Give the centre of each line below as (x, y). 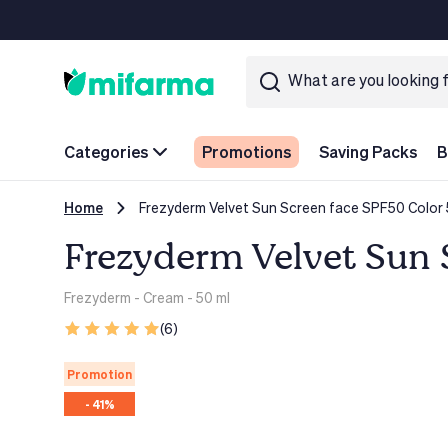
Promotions (246, 151)
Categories (106, 151)
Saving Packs (368, 151)
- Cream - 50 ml (180, 297)
